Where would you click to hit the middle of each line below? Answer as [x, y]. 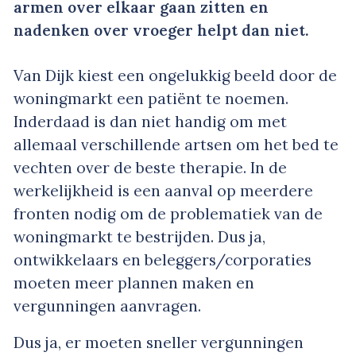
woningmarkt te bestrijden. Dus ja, [139, 236]
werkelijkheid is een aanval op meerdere [163, 190]
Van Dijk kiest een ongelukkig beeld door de [175, 75]
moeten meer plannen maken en [134, 282]
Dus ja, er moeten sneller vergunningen [159, 342]
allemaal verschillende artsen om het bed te [176, 144]
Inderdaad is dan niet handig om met [150, 121]
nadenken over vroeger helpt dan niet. [161, 31]
